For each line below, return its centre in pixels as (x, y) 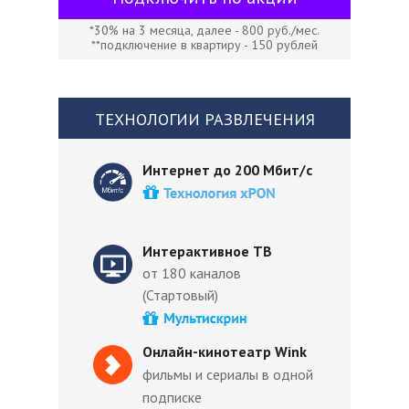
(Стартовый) (180, 295)
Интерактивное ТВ (207, 251)
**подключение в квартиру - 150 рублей (204, 45)
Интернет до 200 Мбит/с (229, 170)
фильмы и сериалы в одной (228, 374)
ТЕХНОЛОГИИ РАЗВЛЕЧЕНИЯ (204, 119)
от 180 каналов (192, 273)
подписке (172, 397)
